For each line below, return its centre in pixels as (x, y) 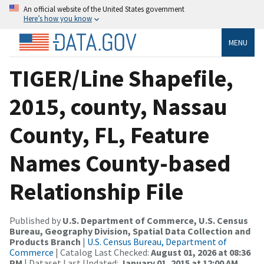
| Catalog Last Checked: (102, 252)
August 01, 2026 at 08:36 (201, 252)
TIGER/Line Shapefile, (121, 78)
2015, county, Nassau (118, 106)
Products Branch (45, 241)
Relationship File (96, 191)
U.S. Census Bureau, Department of (157, 241)
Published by (36, 220)
